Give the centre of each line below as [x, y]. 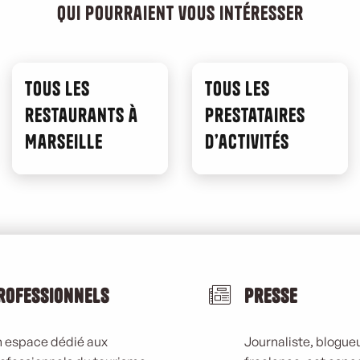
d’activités [247, 141]
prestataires [255, 115]
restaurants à [82, 115]
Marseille [64, 141]
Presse [271, 296]
